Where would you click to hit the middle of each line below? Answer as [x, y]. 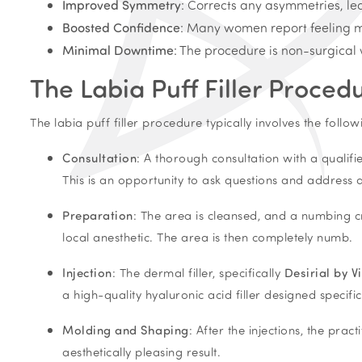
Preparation [98, 215]
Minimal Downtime [118, 50]
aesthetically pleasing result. [141, 351]
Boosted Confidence [121, 27]
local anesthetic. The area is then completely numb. [208, 237]
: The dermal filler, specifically [198, 272]
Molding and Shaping [126, 330]
